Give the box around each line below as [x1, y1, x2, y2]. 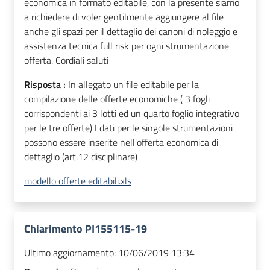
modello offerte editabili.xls [24, 174, 131, 189]
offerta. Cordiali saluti [24, 53, 108, 68]
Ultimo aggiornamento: [24, 245, 116, 260]
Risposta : [24, 77, 68, 92]
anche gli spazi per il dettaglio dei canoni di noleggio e [24, 24, 237, 39]
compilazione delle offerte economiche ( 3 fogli [24, 92, 210, 107]
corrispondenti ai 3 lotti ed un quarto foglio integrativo [24, 106, 239, 121]
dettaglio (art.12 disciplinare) [24, 149, 137, 165]
